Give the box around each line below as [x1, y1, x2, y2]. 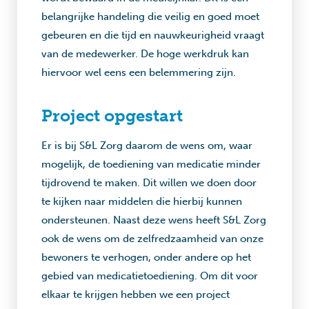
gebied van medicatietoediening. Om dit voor [41, 270, 258, 282]
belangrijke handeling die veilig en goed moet [41, 10, 259, 23]
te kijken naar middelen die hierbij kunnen [41, 195, 242, 208]
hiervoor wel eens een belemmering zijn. [41, 66, 236, 79]
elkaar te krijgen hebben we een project [41, 288, 230, 301]
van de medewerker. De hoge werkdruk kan [41, 48, 249, 60]
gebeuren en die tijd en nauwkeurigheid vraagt [41, 29, 264, 41]
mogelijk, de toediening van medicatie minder [41, 158, 261, 170]
